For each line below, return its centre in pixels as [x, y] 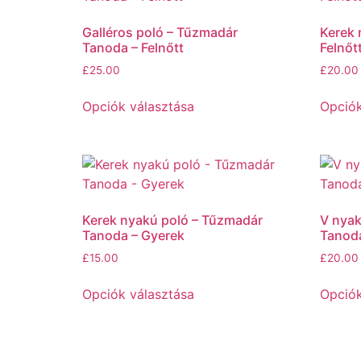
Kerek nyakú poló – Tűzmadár [172, 220]
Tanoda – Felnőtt [133, 48]
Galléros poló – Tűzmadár [160, 32]
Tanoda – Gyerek [133, 235]
